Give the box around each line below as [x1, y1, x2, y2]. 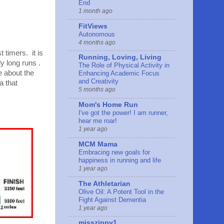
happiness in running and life [78, 156, 161, 164]
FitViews [78, 22, 107, 30]
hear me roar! [78, 117, 117, 125]
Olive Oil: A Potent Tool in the [78, 187, 164, 195]
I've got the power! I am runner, [78, 109, 168, 117]
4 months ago [78, 38, 115, 46]
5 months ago [78, 86, 115, 93]
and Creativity [78, 77, 118, 85]
